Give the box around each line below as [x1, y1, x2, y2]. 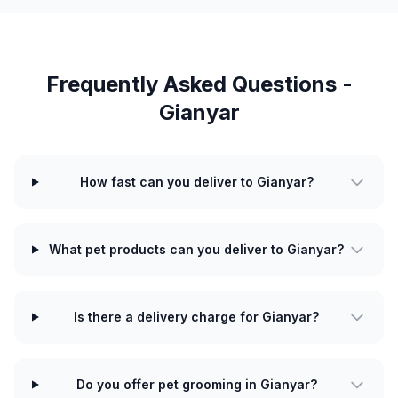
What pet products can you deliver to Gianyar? [49, 242, 345, 257]
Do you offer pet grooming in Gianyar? [76, 377, 317, 392]
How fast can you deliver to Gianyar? [79, 174, 314, 189]
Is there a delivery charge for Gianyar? [74, 309, 320, 324]
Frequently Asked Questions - [45, 71, 353, 97]
